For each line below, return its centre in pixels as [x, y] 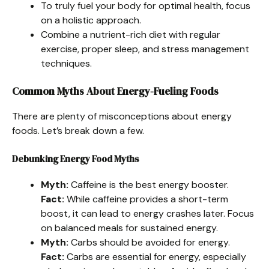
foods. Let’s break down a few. [78, 130]
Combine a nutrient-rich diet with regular [131, 34]
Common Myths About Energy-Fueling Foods [115, 91]
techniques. [66, 63]
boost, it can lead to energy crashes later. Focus [147, 213]
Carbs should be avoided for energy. [149, 242]
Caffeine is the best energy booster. [149, 184]
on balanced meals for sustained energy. [129, 228]
